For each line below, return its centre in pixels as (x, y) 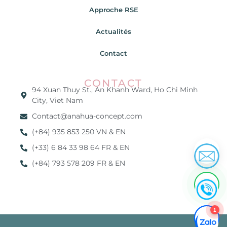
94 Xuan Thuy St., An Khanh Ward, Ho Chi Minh (115, 90)
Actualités (113, 32)
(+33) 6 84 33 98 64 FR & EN (81, 148)
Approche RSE (113, 10)
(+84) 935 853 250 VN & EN (79, 132)
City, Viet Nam (57, 101)
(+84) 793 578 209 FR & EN (78, 163)
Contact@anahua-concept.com (87, 116)
